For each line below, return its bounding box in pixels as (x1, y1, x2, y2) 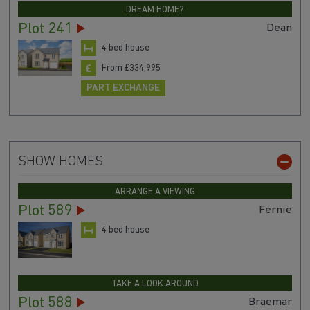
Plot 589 (17, 203, 73, 220)
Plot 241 (17, 21, 73, 38)
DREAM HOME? (126, 6, 184, 15)
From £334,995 (101, 63, 161, 73)
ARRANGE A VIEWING (115, 188, 195, 197)
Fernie (259, 204, 293, 217)
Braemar (248, 296, 293, 309)
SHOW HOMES (17, 155, 103, 170)
